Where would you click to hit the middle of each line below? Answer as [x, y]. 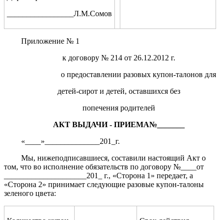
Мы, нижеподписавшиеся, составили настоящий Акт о [114, 158]
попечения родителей [119, 108]
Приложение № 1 [51, 41]
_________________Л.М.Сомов [59, 13]
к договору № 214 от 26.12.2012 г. [119, 57]
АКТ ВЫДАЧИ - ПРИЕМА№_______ [119, 124]
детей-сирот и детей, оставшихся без [119, 91]
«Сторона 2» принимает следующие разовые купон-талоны [104, 184]
